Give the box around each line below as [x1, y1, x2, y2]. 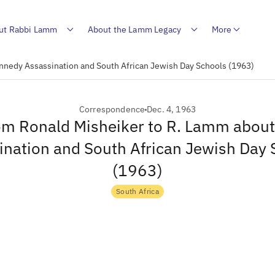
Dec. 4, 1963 [147, 104, 196, 115]
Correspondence [79, 104, 145, 115]
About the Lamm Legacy [87, 23, 182, 35]
